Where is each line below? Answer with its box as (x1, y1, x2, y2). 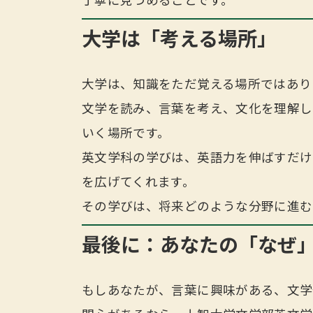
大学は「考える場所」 (82, 26, 277, 50)
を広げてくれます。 (82, 174, 196, 189)
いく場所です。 (82, 125, 170, 140)
